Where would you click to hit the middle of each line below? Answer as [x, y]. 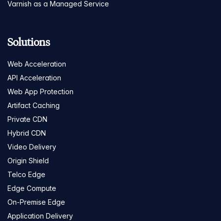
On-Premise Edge [36, 202]
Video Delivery [32, 147]
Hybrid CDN [27, 133]
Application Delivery [40, 216]
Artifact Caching [34, 105]
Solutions [29, 42]
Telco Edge [26, 174]
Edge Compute [32, 188]
